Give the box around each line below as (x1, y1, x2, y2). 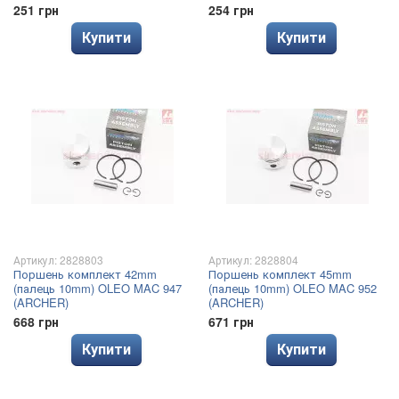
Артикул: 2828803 (13, 252, 103, 267)
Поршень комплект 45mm (208, 265, 352, 282)
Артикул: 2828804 (208, 252, 298, 267)
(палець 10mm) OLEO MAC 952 (208, 280, 377, 297)
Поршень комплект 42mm (13, 265, 157, 282)
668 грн (13, 313, 59, 330)
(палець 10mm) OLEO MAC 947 (13, 280, 182, 297)
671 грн (208, 313, 254, 330)
